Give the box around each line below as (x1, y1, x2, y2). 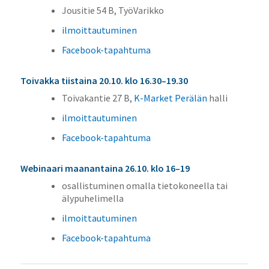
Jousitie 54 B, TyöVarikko (61, 4, 164, 16)
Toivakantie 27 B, (61, 91, 134, 104)
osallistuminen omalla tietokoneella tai (61, 179, 228, 192)
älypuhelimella (61, 192, 124, 204)
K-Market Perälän (133, 91, 207, 104)
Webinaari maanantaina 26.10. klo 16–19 (20, 162, 190, 174)
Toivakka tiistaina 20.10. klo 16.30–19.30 (20, 74, 188, 86)
